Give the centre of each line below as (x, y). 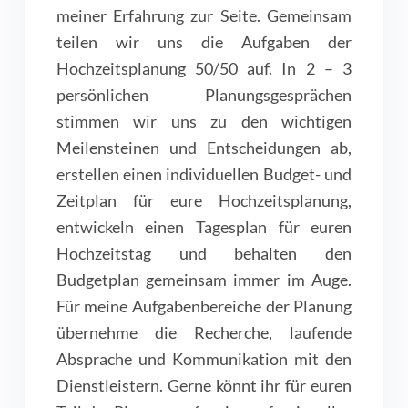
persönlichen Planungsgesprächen (204, 95)
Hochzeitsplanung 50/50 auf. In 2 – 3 (204, 69)
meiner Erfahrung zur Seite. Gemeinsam (204, 16)
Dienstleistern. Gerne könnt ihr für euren (204, 386)
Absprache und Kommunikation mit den (204, 359)
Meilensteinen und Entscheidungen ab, (204, 148)
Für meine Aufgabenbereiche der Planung (204, 306)
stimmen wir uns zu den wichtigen (204, 122)
